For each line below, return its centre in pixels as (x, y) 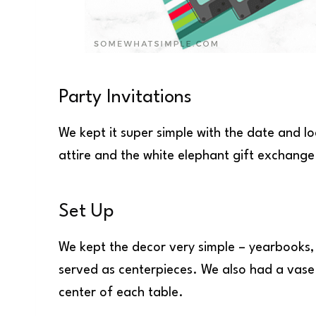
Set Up (86, 211)
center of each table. (121, 292)
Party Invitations (125, 97)
